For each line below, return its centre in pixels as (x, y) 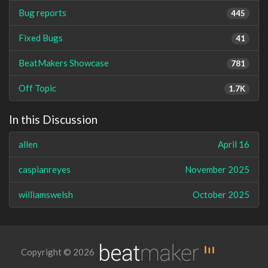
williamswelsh (46, 194)
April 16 (234, 144)
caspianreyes (45, 169)
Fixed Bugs (41, 37)
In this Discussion (53, 119)
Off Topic (37, 88)
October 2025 (221, 194)
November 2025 (217, 169)
